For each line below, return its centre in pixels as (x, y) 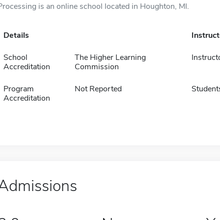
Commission (96, 67)
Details (16, 35)
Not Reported (98, 89)
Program (18, 89)
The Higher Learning (110, 57)
